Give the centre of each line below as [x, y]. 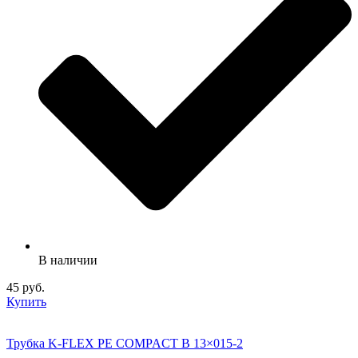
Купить [26, 302]
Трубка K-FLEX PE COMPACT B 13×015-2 [125, 344]
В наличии [68, 261]
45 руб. [26, 288]
